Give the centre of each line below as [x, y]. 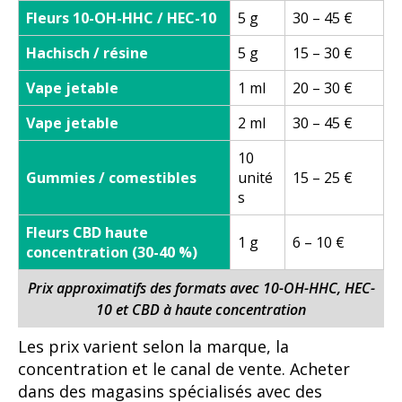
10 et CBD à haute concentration [201, 310]
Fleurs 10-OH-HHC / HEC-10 [121, 18]
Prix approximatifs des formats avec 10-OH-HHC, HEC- [201, 288]
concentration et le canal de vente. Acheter [184, 369]
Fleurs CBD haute [87, 233]
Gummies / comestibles [111, 178]
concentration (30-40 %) [112, 253]
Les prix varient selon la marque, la [153, 347]
